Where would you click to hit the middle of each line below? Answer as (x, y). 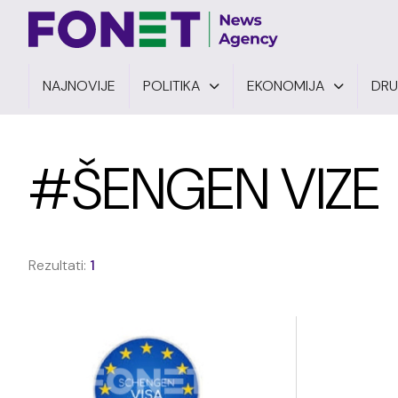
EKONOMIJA (286, 86)
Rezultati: (59, 265)
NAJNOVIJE (79, 86)
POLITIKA (171, 86)
